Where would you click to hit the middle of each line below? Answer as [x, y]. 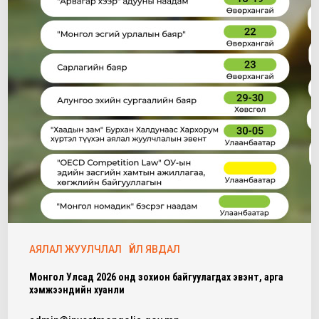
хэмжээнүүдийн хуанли [77, 290]
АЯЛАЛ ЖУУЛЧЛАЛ [76, 249]
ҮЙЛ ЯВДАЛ [155, 249]
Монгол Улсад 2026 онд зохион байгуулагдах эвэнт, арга [157, 277]
